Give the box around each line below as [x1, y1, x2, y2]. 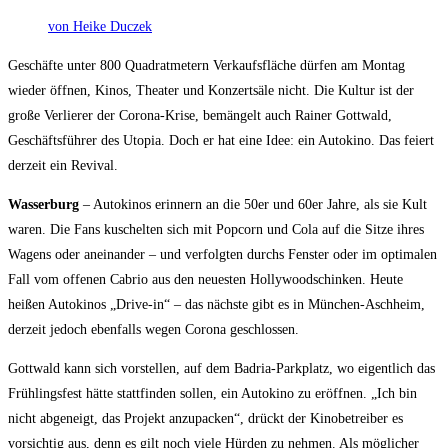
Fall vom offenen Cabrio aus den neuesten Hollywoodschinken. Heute [8, 272, 403, 288]
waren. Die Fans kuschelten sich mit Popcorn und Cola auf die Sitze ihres [8, 222, 424, 238]
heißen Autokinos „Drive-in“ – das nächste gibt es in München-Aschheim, [8, 297, 425, 313]
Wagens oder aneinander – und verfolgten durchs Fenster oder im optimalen [8, 247, 437, 263]
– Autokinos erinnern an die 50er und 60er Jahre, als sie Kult [79, 197, 427, 213]
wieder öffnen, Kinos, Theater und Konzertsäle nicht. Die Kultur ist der [8, 83, 414, 99]
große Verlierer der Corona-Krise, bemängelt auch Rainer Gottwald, [8, 108, 392, 124]
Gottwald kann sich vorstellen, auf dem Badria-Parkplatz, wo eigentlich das [8, 361, 435, 377]
